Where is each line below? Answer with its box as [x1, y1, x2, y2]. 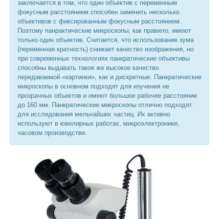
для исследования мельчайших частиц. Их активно [18, 110, 170, 118]
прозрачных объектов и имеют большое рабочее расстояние [18, 92, 197, 99]
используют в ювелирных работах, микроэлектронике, [18, 120, 179, 127]
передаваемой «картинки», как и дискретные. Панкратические [18, 73, 201, 81]
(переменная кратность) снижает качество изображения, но [18, 45, 194, 53]
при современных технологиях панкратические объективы [18, 55, 190, 62]
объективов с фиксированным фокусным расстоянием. [18, 18, 181, 25]
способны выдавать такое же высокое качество [18, 64, 159, 71]
